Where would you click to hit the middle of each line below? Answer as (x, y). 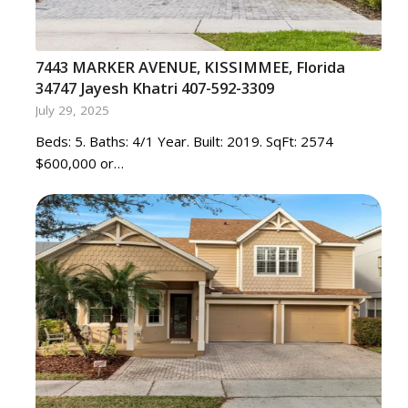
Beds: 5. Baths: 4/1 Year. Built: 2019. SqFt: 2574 (184, 141)
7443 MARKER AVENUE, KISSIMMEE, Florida (190, 67)
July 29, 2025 (72, 110)
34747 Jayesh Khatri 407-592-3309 (154, 88)
